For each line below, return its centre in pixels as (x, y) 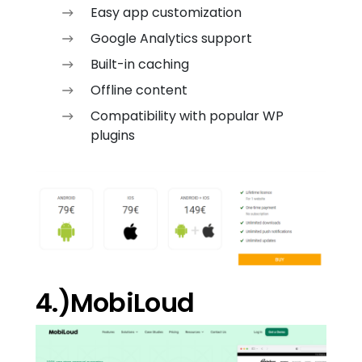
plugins (113, 136)
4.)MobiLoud (115, 303)
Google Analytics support (171, 39)
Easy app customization (166, 13)
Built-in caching (140, 65)
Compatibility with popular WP (187, 116)
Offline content (139, 90)
